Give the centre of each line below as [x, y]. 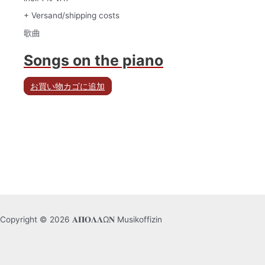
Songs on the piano [93, 60]
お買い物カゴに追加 [68, 86]
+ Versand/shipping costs [72, 16]
